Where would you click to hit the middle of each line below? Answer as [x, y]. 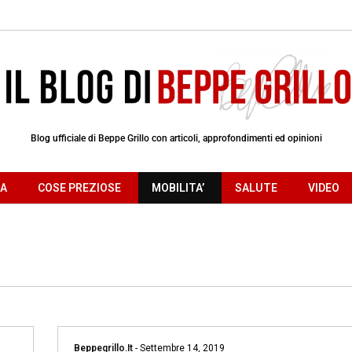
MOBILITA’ [178, 187]
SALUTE [256, 187]
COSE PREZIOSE [79, 187]
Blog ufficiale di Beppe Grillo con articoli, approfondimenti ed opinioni [176, 138]
